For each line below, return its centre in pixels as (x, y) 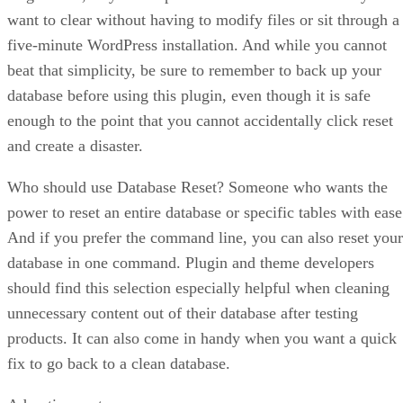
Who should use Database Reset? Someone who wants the (197, 188)
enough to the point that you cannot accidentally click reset (200, 121)
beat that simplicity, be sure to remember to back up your (194, 71)
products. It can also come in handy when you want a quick (202, 339)
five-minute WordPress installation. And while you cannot (197, 45)
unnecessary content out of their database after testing (183, 313)
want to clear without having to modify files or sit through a (203, 20)
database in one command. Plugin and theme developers (191, 263)
